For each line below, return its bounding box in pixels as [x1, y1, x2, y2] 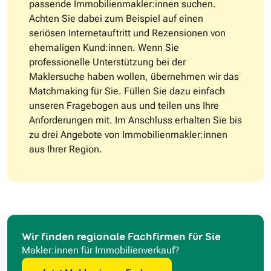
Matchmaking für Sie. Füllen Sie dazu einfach [29, 85, 225, 97]
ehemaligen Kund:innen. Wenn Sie [29, 42, 179, 54]
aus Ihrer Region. [29, 143, 102, 155]
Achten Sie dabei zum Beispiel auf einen [29, 13, 203, 25]
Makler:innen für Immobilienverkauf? [22, 244, 180, 256]
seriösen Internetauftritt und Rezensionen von [29, 27, 226, 39]
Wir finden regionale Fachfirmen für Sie [22, 229, 221, 244]
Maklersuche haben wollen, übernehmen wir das [29, 71, 239, 83]
